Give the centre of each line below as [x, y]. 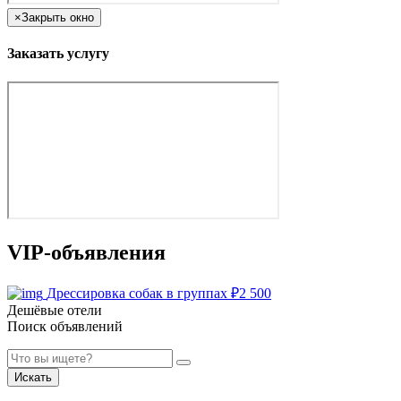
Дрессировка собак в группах [139, 293]
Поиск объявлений [65, 326]
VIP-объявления [86, 252]
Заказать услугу [58, 54]
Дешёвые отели [55, 310]
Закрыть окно [58, 18]
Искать [33, 377]
